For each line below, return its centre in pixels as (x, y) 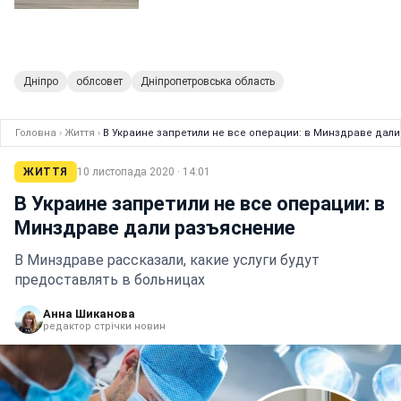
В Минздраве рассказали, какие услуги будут (167, 260)
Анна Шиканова (89, 314)
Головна (36, 133)
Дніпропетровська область (208, 81)
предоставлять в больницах (110, 280)
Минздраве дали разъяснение (155, 228)
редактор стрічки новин (104, 326)
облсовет (99, 81)
